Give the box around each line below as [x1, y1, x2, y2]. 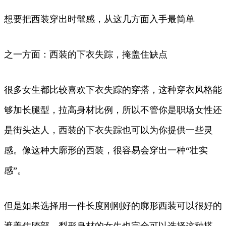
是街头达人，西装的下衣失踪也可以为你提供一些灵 [4, 125, 213, 135]
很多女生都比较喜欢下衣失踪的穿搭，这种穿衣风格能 [4, 84, 222, 95]
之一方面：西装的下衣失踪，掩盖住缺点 [4, 49, 167, 60]
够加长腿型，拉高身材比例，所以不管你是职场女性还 [4, 104, 222, 115]
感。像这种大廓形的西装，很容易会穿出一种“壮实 [4, 145, 208, 155]
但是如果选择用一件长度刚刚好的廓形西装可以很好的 [4, 200, 222, 211]
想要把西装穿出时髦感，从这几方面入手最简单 [4, 14, 195, 24]
